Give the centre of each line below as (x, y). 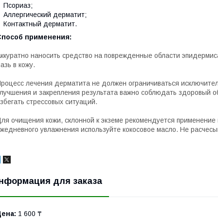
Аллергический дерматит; (45, 15)
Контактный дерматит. (40, 24)
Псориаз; (18, 5)
